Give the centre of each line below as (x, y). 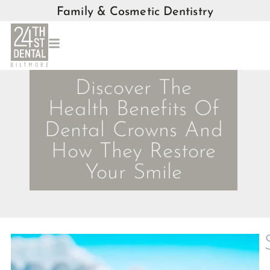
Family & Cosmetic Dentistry (135, 12)
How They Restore (134, 152)
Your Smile (134, 174)
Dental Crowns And (133, 131)
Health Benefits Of (134, 110)
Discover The (134, 89)
